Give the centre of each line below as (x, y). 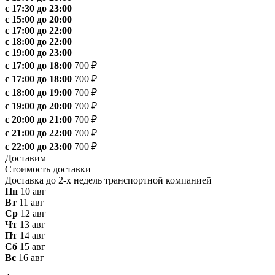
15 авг (33, 247)
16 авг (31, 258)
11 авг (32, 203)
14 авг (33, 236)
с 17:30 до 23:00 (38, 9)
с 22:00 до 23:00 (38, 147)
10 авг (33, 192)
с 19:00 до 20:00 (38, 106)
